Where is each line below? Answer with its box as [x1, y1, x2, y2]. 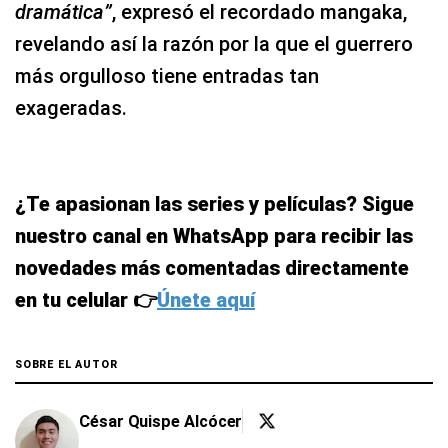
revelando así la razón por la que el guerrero [15, 32, 413, 57]
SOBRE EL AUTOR [15, 358, 118, 372]
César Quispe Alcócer [79, 411, 243, 431]
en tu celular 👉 [15, 288, 157, 313]
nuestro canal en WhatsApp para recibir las [15, 224, 413, 249]
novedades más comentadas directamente [15, 256, 409, 281]
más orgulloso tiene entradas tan [15, 64, 319, 89]
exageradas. [15, 96, 127, 121]
